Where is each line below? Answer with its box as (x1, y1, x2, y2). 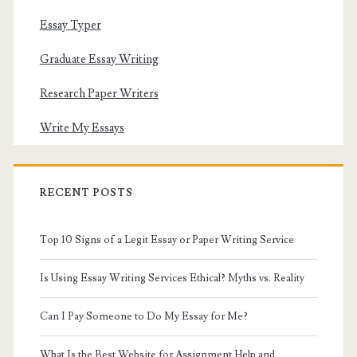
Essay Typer (39, 17, 101, 33)
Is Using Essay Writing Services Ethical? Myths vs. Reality (39, 271, 304, 284)
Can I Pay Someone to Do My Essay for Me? (39, 309, 248, 323)
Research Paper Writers (39, 85, 159, 101)
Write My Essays (39, 120, 124, 135)
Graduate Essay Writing (39, 51, 159, 67)
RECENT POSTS (39, 186, 134, 199)
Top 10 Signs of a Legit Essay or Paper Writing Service (39, 233, 294, 246)
